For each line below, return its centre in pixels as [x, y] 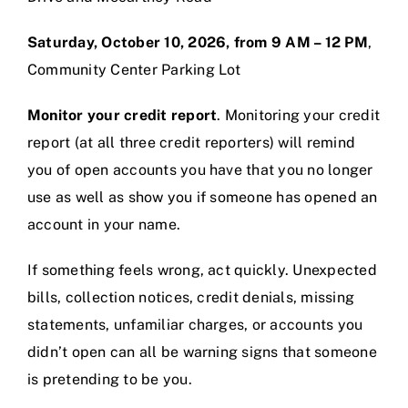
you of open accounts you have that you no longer [200, 170]
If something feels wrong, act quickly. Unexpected [202, 270]
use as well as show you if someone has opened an [203, 198]
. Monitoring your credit [299, 116]
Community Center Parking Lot [134, 70]
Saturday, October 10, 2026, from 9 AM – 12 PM [198, 43]
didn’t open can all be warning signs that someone [202, 352]
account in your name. [104, 225]
